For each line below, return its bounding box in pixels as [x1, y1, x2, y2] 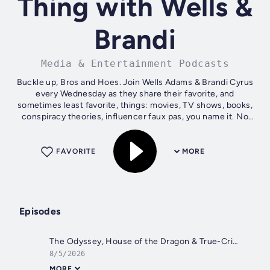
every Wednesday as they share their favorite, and [36, 89, 234, 99]
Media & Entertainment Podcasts [40, 58, 230, 70]
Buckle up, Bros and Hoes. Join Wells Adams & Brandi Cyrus [16, 77, 254, 88]
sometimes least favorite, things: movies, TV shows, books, [17, 100, 253, 111]
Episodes [19, 206, 61, 218]
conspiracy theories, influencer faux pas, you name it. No [22, 111, 248, 122]
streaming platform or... [88, 123, 182, 134]
